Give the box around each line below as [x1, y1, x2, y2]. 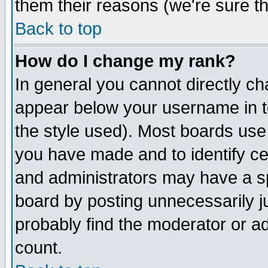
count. [15, 238, 62, 257]
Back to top [15, 19, 102, 38]
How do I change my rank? [15, 51, 236, 71]
